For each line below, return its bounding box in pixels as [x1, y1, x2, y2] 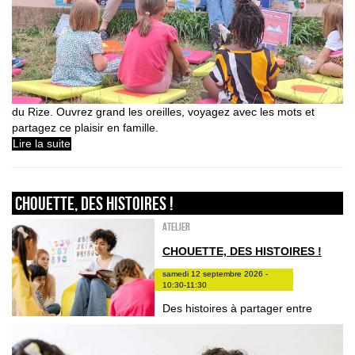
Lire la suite [13, 137, 71, 151]
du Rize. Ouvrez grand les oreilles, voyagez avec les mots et [12, 105, 315, 119]
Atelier [162, 220, 190, 234]
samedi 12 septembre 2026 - [162, 269, 268, 279]
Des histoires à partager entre [162, 302, 312, 315]
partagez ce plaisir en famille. [12, 121, 158, 135]
